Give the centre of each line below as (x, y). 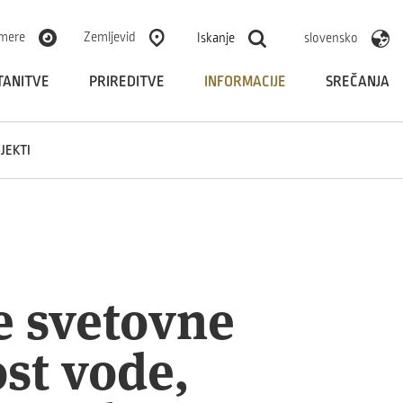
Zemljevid (109, 36)
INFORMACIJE (245, 81)
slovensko (331, 37)
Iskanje (216, 37)
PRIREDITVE (127, 81)
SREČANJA (358, 81)
